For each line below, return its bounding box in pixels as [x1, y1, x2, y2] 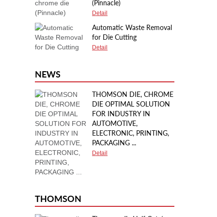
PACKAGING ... [92, 139, 137, 147]
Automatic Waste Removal [92, 23, 172, 31]
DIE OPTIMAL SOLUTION [92, 100, 170, 108]
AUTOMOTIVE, [92, 119, 138, 127]
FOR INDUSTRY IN [92, 109, 151, 118]
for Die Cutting [92, 33, 137, 41]
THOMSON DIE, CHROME [92, 90, 174, 98]
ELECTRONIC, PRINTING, [92, 129, 170, 137]
